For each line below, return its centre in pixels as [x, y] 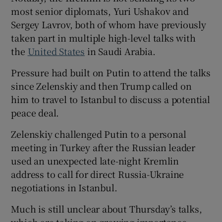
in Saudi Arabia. [120, 51]
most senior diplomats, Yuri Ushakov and [100, 11]
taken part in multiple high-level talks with [103, 37]
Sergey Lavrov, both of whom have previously [109, 24]
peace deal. [35, 112]
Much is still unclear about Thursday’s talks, [107, 208]
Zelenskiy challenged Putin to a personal [99, 134]
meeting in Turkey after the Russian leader [103, 147]
